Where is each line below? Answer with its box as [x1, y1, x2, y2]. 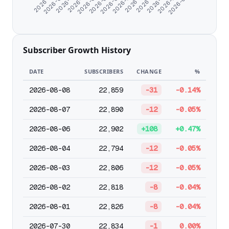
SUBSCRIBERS [84, 67, 123, 75]
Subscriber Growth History [23, 44, 131, 56]
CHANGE [136, 67, 162, 75]
